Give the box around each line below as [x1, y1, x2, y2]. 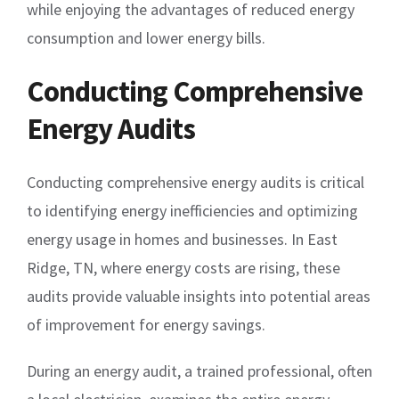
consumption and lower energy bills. [27, 28, 265, 49]
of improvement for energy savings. [27, 314, 265, 336]
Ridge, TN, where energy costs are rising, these [27, 257, 340, 279]
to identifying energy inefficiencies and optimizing [27, 200, 358, 222]
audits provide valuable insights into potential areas [27, 286, 370, 307]
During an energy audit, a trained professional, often [27, 361, 372, 382]
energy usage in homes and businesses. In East [27, 229, 338, 250]
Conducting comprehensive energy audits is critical [27, 172, 364, 193]
